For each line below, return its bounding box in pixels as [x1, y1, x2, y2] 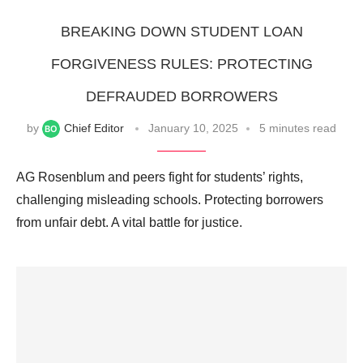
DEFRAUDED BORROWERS [85, 88, 278, 105]
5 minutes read [259, 121, 336, 135]
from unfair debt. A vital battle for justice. [16, 216, 242, 230]
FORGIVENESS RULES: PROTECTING [50, 55, 313, 72]
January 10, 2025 [148, 121, 238, 135]
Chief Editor [64, 121, 124, 135]
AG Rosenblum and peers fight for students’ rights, [16, 170, 303, 185]
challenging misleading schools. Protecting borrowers [16, 193, 323, 207]
